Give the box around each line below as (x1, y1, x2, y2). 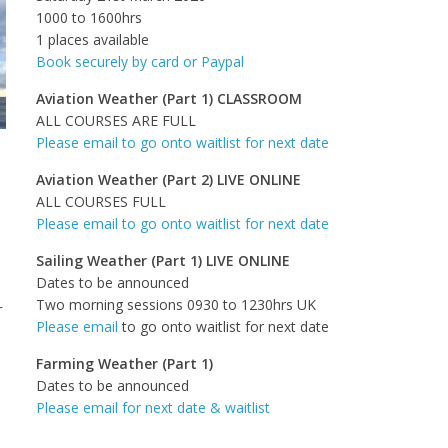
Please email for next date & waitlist (36, 397, 270, 417)
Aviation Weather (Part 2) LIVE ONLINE (36, 169, 301, 189)
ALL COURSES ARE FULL (36, 110, 196, 130)
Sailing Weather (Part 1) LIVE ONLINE (36, 250, 290, 270)
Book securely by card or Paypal (36, 51, 244, 71)
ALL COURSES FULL (36, 191, 166, 211)
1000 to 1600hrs (36, 7, 142, 27)
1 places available (36, 29, 149, 49)
